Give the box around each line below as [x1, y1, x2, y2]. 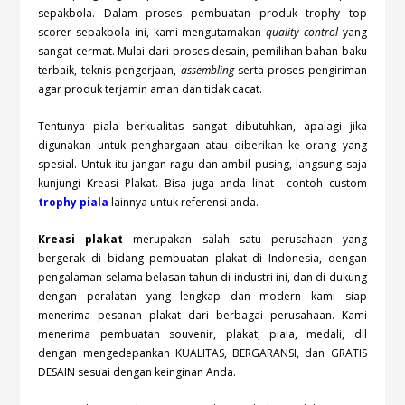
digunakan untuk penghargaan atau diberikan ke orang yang [38, 137, 367, 153]
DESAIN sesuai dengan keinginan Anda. [38, 363, 237, 380]
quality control [266, 24, 338, 40]
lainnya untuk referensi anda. [108, 193, 259, 210]
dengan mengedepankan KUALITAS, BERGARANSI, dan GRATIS [38, 344, 367, 361]
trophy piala [38, 193, 109, 210]
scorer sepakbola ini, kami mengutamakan [38, 24, 267, 40]
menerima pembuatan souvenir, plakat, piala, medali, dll [38, 325, 367, 342]
